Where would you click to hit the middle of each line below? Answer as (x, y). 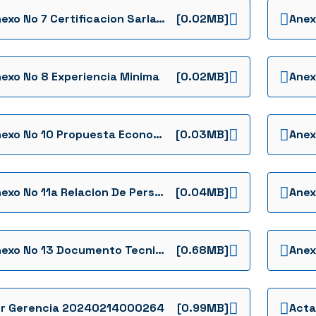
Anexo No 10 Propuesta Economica (158, 134)
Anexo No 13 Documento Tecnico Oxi (160, 250)
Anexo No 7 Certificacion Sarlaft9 (160, 19)
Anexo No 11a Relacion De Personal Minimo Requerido (159, 192)
